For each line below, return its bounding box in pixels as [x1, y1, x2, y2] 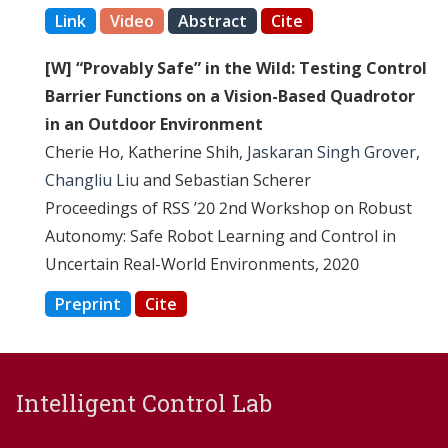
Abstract [177, 10, 247, 33]
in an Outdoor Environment [44, 113, 263, 136]
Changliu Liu [44, 169, 139, 192]
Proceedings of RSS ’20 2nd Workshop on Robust [44, 197, 412, 220]
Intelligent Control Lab [16, 387, 272, 418]
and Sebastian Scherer [138, 169, 311, 192]
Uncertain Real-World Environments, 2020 [44, 253, 359, 276]
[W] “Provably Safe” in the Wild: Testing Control [44, 57, 427, 80]
